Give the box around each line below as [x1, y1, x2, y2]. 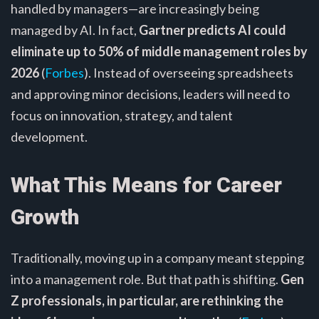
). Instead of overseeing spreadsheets [84, 64, 293, 80]
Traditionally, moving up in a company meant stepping [11, 249, 304, 266]
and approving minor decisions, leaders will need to [11, 85, 290, 102]
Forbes [45, 64, 84, 80]
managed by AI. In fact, [11, 21, 139, 38]
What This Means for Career [11, 172, 282, 197]
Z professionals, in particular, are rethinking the [11, 292, 283, 308]
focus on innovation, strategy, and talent [11, 107, 233, 123]
